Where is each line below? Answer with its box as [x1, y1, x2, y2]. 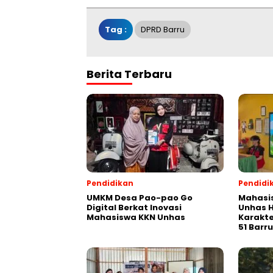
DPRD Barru [141, 24, 185, 36]
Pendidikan [87, 178, 133, 189]
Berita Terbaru [87, 66, 172, 82]
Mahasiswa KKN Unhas [87, 211, 185, 224]
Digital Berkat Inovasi [87, 202, 182, 214]
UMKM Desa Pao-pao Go [87, 192, 193, 204]
